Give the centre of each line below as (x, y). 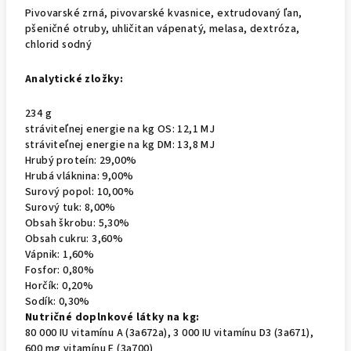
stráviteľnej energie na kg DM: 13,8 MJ (120, 145)
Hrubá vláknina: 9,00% (80, 176)
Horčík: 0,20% (60, 286)
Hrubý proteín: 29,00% (81, 161)
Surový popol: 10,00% (80, 192)
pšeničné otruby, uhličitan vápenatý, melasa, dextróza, (163, 29)
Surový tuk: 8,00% (71, 208)
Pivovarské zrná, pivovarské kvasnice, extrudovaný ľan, (164, 13)
